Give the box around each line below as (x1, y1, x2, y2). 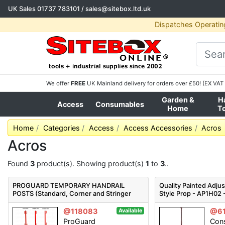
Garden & (161, 95, 194, 104)
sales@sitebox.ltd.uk (85, 5, 151, 13)
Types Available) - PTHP (13, 197, 86, 205)
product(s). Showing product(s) (35, 159, 146, 168)
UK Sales (8, 5, 37, 13)
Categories (43, 124, 80, 132)
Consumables (95, 100, 144, 108)
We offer (46, 80, 71, 87)
